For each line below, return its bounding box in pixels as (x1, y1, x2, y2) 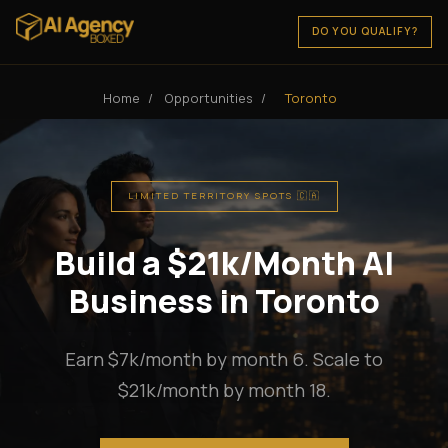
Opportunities (164, 89, 253, 107)
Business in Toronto (68, 278, 380, 323)
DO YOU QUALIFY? (312, 24, 419, 39)
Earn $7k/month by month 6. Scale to (65, 345, 383, 372)
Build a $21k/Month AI (54, 240, 394, 285)
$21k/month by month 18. (117, 376, 331, 403)
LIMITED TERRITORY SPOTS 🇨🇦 (127, 189, 321, 203)
